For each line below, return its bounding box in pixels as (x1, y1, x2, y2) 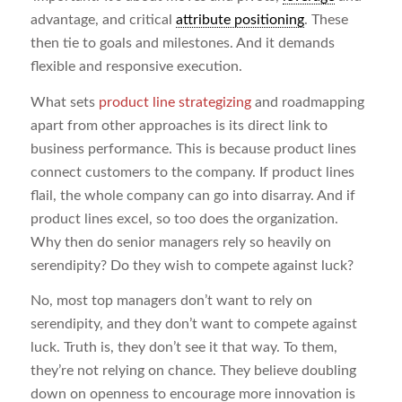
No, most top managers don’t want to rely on (30, 293, 312, 309)
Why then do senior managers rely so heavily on (30, 234, 331, 249)
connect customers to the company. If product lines (30, 164, 354, 179)
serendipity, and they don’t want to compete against (30, 317, 357, 332)
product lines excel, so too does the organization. (30, 211, 338, 226)
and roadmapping (250, 94, 364, 109)
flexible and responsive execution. (30, 59, 242, 74)
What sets (30, 94, 99, 109)
